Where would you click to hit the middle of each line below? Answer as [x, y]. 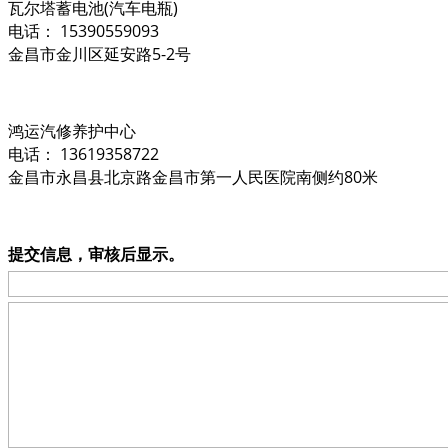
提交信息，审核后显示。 [96, 253]
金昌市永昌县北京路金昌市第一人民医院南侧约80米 [193, 176]
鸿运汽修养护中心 [72, 130]
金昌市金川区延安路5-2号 [99, 53]
